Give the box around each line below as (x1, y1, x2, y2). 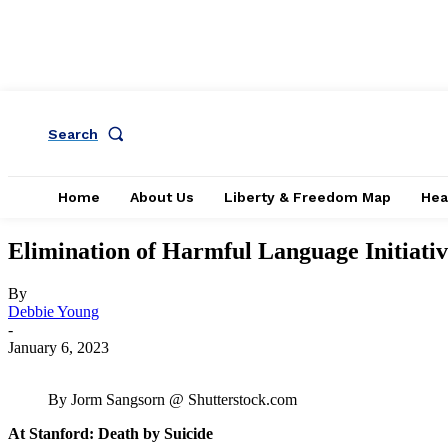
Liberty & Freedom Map (224, 189, 391, 205)
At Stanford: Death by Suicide (8, 424, 213, 442)
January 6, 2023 (8, 338, 109, 356)
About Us (130, 189, 194, 205)
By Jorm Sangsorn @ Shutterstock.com (48, 390, 297, 408)
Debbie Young (8, 302, 99, 320)
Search (48, 125, 98, 142)
